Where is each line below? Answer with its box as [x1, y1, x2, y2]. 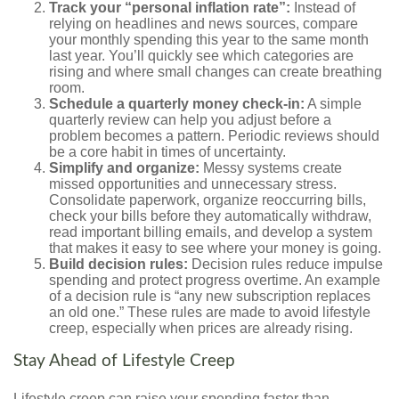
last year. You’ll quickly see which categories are [49, 48, 354, 64]
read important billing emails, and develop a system [49, 224, 372, 240]
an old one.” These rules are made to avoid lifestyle [49, 305, 370, 321]
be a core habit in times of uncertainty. [49, 144, 286, 160]
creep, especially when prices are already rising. [49, 321, 353, 337]
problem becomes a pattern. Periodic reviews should [49, 128, 379, 144]
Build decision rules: [49, 256, 188, 273]
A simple [305, 96, 362, 112]
